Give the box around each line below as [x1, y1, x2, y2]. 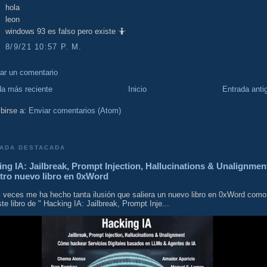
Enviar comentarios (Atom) [29, 105, 121, 115]
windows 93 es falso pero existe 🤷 [5, 27, 126, 36]
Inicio [128, 84, 147, 94]
